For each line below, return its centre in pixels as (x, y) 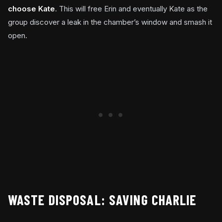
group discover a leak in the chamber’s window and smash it (110, 22)
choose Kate (31, 9)
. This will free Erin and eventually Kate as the (131, 9)
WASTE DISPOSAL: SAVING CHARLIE (102, 200)
